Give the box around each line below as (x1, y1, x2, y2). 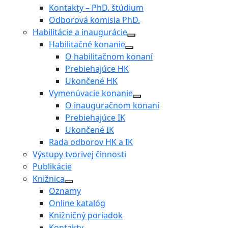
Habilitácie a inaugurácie (33, 26, 127, 38)
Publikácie (33, 161, 72, 173)
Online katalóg (49, 197, 105, 209)
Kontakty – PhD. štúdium (49, 2, 144, 14)
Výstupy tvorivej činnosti (33, 149, 126, 160)
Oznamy (49, 185, 81, 197)
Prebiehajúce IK (65, 112, 125, 124)
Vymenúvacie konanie (49, 88, 133, 99)
